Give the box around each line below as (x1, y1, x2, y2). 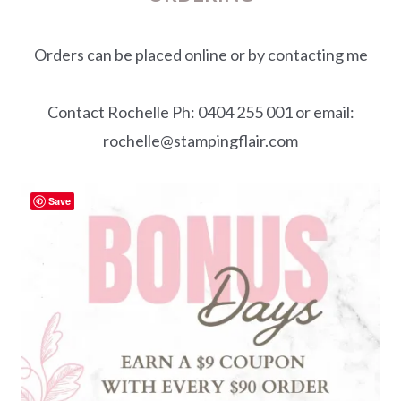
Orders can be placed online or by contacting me (33, 44, 368, 64)
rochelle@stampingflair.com (103, 130, 298, 150)
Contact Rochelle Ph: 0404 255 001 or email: (47, 101, 354, 122)
